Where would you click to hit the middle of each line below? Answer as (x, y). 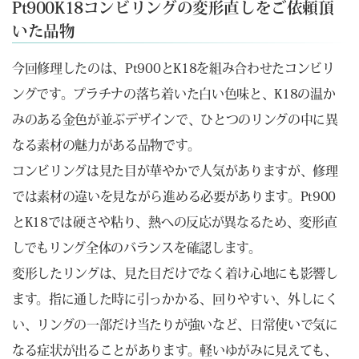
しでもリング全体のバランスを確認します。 (137, 248)
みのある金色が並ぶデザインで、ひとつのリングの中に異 (175, 120)
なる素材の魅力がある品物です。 (106, 145)
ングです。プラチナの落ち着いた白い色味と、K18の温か (174, 94)
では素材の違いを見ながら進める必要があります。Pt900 (174, 197)
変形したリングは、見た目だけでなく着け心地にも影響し (175, 274)
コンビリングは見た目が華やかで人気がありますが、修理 (175, 171)
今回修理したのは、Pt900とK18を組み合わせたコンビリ (173, 69)
